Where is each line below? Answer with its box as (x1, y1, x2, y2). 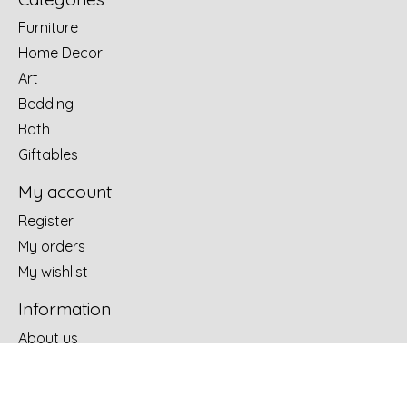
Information (18, 298, 111, 321)
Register (18, 212, 74, 231)
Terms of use (18, 353, 104, 372)
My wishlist (18, 263, 88, 282)
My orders (18, 237, 85, 256)
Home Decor (18, 44, 103, 63)
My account (18, 181, 112, 203)
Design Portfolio (18, 379, 124, 398)
